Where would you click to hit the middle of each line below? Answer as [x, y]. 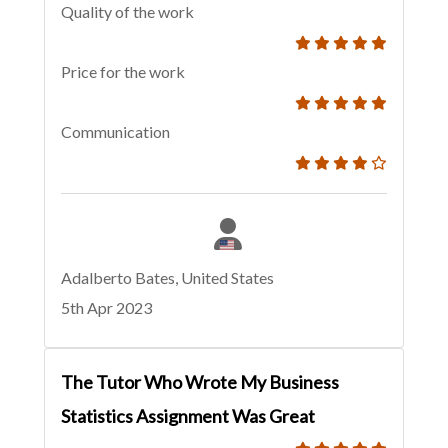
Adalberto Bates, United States [167, 278]
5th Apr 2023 [106, 308]
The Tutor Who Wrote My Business [200, 382]
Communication [115, 132]
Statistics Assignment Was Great [188, 416]
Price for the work [123, 72]
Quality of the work [127, 12]
